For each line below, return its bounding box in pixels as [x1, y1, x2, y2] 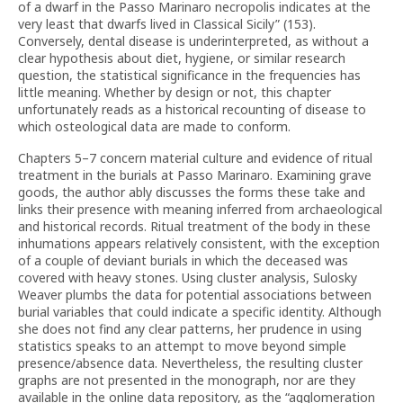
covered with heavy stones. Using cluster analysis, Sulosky [18, 269, 357, 286]
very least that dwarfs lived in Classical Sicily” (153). [18, 15, 316, 32]
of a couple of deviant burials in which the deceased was [18, 252, 348, 269]
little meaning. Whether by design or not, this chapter [18, 84, 331, 101]
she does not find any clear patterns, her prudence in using [18, 320, 362, 337]
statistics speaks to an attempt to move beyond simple [18, 337, 346, 354]
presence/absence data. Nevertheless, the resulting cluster [18, 354, 363, 372]
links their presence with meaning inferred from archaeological [18, 201, 382, 218]
